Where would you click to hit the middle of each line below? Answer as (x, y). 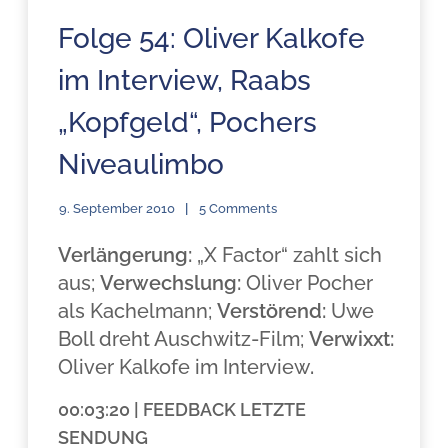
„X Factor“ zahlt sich (287, 255)
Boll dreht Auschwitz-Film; (184, 339)
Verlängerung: (125, 255)
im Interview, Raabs (185, 80)
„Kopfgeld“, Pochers (188, 122)
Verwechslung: (171, 283)
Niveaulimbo (141, 164)
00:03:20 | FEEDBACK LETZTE (182, 409)
